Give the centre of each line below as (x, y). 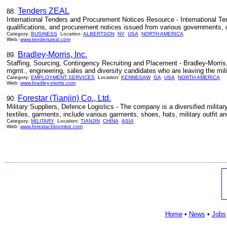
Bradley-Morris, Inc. (52, 54)
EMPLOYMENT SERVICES (63, 77)
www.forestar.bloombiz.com (51, 126)
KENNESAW (136, 77)
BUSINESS (44, 34)
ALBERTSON (99, 34)
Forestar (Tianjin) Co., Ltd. (64, 98)
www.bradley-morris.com (48, 83)
